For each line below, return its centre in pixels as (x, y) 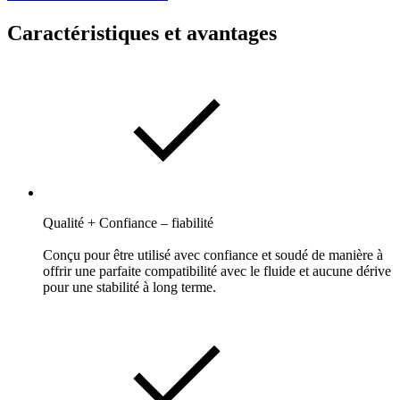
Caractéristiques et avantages (142, 33)
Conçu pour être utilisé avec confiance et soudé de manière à (213, 254)
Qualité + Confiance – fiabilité (128, 222)
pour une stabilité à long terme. (129, 287)
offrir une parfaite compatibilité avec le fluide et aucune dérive (217, 271)
